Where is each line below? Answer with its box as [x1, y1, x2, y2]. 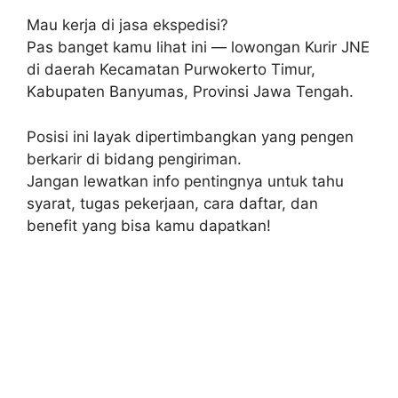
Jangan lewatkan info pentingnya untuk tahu [27, 171, 344, 190]
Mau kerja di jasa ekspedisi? [27, 16, 228, 34]
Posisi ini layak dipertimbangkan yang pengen [27, 127, 354, 146]
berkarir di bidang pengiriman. [27, 149, 242, 168]
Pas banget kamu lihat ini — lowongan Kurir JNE [27, 38, 370, 56]
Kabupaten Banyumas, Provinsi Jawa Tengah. [27, 83, 354, 100]
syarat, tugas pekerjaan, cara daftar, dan [27, 194, 318, 212]
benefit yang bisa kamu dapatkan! [27, 216, 271, 235]
